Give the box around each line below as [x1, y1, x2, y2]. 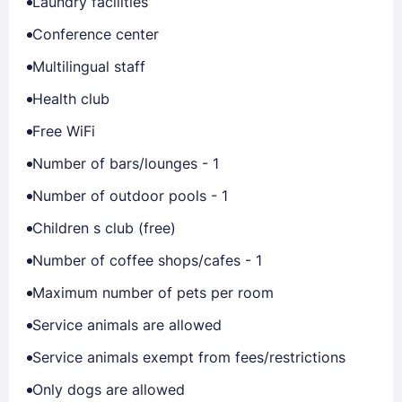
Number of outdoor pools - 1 [32, 187, 228, 205]
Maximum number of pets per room [32, 284, 274, 301]
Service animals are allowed [32, 316, 222, 334]
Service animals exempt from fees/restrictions [32, 348, 345, 366]
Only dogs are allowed [32, 380, 185, 398]
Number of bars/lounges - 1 [32, 154, 219, 172]
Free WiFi [32, 122, 95, 140]
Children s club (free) [32, 219, 176, 237]
